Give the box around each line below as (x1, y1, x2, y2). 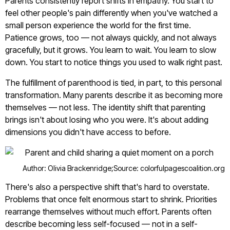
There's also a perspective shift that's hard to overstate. (5, 182, 209, 192)
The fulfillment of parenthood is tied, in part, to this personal (5, 78, 222, 88)
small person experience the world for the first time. (5, 20, 191, 30)
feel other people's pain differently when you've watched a (5, 8, 218, 18)
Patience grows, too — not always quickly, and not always (5, 32, 217, 43)
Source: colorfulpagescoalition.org (113, 164, 225, 172)
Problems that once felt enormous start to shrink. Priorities (5, 194, 217, 204)
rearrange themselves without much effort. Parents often (5, 206, 212, 217)
